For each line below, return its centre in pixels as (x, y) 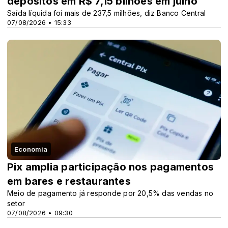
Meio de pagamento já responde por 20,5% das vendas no (110, 193)
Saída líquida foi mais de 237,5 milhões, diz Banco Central (107, 13)
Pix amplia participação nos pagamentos (110, 167)
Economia (31, 149)
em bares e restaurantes (69, 181)
